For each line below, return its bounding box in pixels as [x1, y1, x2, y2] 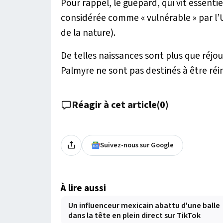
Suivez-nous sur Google [100, 139, 174, 150]
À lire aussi [61, 181, 106, 195]
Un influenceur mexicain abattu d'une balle [68, 200, 220, 211]
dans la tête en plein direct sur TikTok [68, 210, 201, 221]
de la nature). [61, 25, 115, 40]
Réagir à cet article [72, 98, 157, 112]
